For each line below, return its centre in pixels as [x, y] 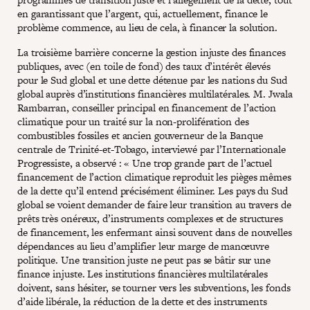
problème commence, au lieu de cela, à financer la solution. [149, 27]
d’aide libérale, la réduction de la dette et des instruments [142, 301]
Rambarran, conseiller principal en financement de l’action [147, 107]
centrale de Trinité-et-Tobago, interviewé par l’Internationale [152, 149]
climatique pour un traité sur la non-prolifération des [133, 121]
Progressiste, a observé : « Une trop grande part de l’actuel [145, 163]
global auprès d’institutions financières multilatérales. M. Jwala [155, 93]
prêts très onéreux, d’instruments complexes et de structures [150, 218]
